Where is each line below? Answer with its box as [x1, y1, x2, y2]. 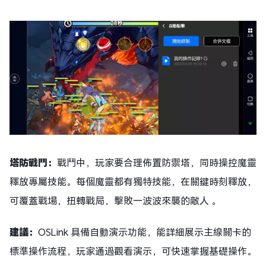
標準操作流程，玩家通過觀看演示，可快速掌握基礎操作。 [9, 245, 256, 258]
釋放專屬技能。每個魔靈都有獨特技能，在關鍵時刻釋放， [9, 175, 256, 188]
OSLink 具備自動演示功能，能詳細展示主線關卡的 [38, 226, 251, 239]
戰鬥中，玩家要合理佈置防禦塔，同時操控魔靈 [57, 156, 256, 169]
